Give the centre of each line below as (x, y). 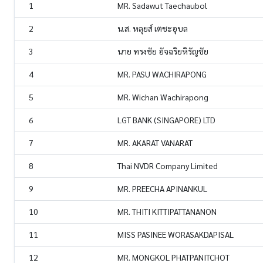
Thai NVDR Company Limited (168, 166)
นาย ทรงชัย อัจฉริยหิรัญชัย (163, 51)
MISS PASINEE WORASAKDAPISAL (176, 235)
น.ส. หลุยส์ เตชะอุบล (153, 28)
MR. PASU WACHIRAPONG (162, 74)
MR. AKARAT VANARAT (155, 143)
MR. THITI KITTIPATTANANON (167, 212)
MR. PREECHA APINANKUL (162, 189)
